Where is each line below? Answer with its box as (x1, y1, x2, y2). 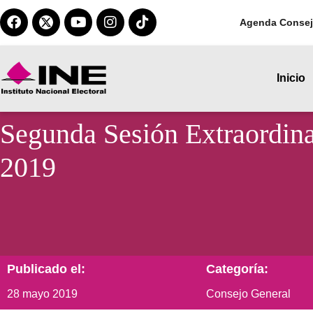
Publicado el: (7, 261, 85, 276)
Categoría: (206, 261, 268, 276)
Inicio (277, 72, 305, 85)
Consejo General (206, 287, 291, 300)
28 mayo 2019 (7, 287, 78, 300)
